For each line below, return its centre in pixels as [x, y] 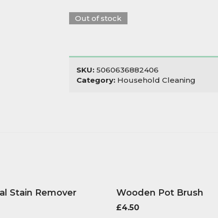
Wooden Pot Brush [160, 193]
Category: [97, 80]
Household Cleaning [156, 80]
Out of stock [98, 18]
